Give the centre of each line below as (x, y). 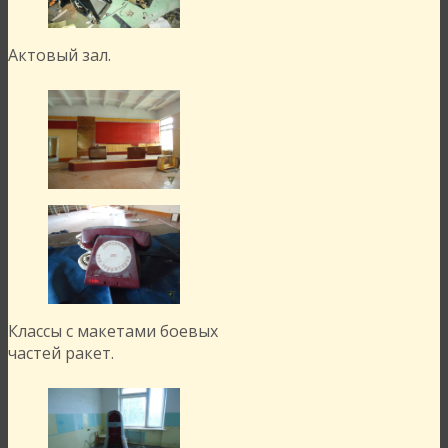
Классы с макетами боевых (113, 331)
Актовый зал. (59, 55)
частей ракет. (61, 353)
